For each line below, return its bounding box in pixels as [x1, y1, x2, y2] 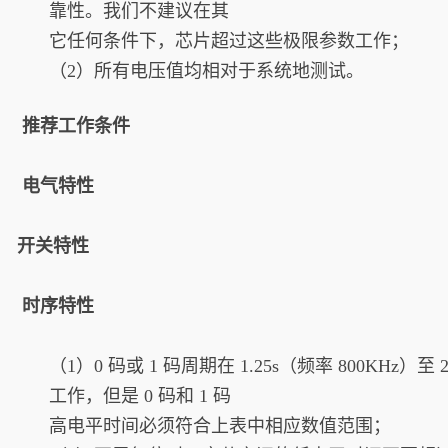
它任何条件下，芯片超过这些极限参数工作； [49, 31, 414, 51]
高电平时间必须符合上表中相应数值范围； [49, 416, 391, 436]
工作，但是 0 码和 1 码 [49, 386, 231, 406]
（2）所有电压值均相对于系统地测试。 [49, 61, 364, 81]
